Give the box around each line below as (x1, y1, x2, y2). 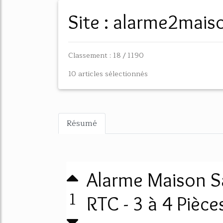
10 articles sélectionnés (68, 68, 148, 80)
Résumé (67, 117, 97, 130)
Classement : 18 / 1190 (68, 49, 144, 61)
